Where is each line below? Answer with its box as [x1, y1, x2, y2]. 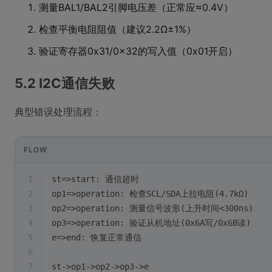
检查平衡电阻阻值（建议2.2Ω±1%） [39, 23, 196, 35]
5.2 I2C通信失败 [15, 75, 115, 91]
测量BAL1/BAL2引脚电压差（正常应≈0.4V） [39, 1, 233, 13]
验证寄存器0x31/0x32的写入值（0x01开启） [39, 45, 237, 57]
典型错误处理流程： [15, 106, 102, 118]
